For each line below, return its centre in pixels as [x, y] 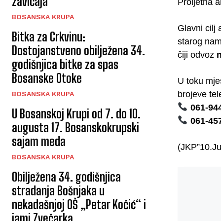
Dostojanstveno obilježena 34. [78, 51]
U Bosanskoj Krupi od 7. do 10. [76, 114]
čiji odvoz [197, 55]
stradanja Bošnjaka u [58, 191]
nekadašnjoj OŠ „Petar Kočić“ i [79, 205]
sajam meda [39, 142]
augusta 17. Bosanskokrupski [75, 128]
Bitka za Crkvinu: [49, 37]
